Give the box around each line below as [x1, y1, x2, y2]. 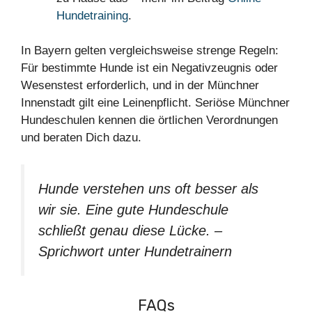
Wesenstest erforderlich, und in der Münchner [21, 79, 259, 93]
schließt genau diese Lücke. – [38, 222, 222, 238]
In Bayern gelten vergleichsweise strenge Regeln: [21, 44, 279, 58]
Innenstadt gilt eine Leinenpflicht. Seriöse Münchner [21, 96, 290, 110]
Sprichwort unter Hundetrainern [38, 243, 232, 259]
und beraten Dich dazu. [21, 131, 141, 145]
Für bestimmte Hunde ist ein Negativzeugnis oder [21, 61, 278, 75]
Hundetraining [56, 8, 128, 22]
